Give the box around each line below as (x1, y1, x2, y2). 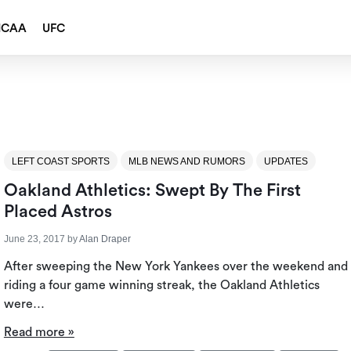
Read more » (3, 326, 74, 339)
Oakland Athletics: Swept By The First (3, 182, 301, 200)
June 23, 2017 (3, 233, 65, 245)
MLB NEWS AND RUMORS (128, 156, 245, 168)
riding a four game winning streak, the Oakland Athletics (3, 279, 320, 292)
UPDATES (263, 156, 308, 168)
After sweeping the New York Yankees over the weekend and (3, 260, 348, 273)
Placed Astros (3, 203, 112, 221)
